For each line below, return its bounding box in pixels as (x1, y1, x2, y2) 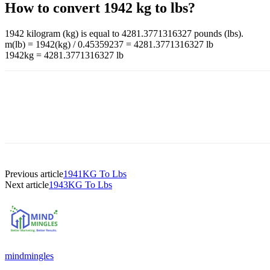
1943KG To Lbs (49, 179, 112, 190)
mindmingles (5, 250, 54, 261)
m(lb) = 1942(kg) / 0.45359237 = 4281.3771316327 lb (5, 39, 213, 49)
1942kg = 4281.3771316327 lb (5, 49, 124, 60)
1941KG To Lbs (63, 168, 127, 179)
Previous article (5, 168, 63, 179)
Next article (5, 179, 49, 190)
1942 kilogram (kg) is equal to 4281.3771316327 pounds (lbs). (5, 28, 243, 39)
